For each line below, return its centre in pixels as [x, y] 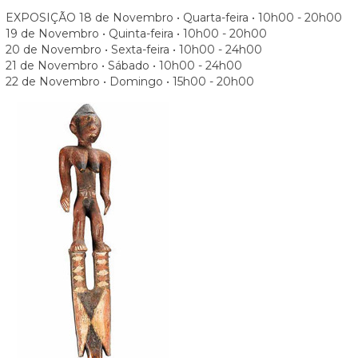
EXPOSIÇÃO [41, 18]
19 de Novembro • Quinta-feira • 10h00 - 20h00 [136, 34]
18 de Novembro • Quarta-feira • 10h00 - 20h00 [211, 18]
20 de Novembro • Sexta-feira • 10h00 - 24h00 [134, 50]
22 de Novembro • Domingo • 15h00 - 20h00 [130, 82]
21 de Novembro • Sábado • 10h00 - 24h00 [124, 66]
